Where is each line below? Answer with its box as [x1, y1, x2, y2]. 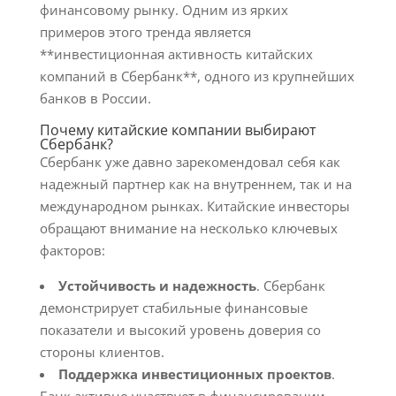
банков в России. [39, 89, 151, 107]
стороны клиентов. [39, 343, 164, 361]
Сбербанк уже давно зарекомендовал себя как [39, 153, 340, 171]
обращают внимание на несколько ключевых [39, 219, 338, 237]
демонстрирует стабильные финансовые [39, 299, 308, 316]
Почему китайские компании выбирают [39, 120, 316, 140]
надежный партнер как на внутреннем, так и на [39, 175, 352, 193]
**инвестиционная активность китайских [39, 45, 313, 63]
